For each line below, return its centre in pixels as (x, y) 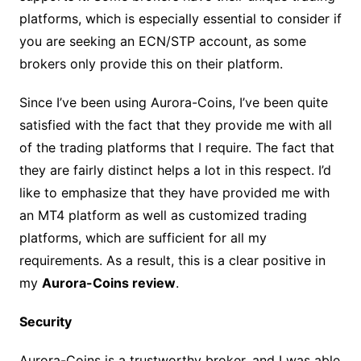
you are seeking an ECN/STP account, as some (162, 41)
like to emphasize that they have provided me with (174, 192)
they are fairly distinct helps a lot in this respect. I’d (175, 170)
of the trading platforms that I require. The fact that (176, 147)
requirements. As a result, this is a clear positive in (172, 260)
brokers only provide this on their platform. (153, 63)
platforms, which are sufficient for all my (143, 237)
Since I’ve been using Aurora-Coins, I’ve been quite (173, 102)
